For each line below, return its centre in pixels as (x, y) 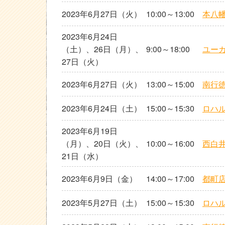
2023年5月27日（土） (102, 203)
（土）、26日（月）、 (102, 49)
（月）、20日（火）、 (102, 143)
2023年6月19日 (90, 131)
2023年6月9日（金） (99, 179)
